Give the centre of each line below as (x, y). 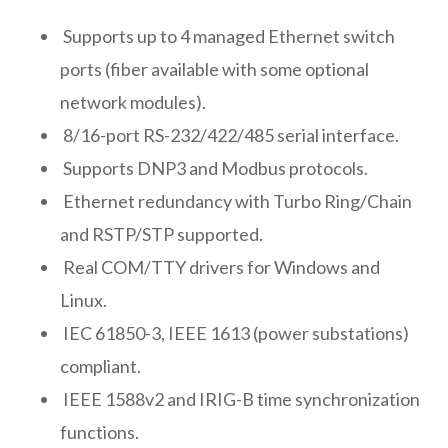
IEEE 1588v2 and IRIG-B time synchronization (240, 399)
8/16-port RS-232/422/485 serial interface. (229, 135)
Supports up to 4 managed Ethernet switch (227, 36)
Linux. (83, 300)
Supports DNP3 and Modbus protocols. (214, 168)
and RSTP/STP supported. (161, 234)
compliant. (100, 366)
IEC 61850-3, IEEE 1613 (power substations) (234, 333)
